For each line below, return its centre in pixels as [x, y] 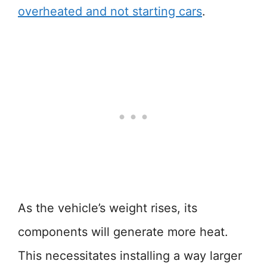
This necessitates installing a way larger [130, 256]
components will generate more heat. [123, 232]
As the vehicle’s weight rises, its [108, 208]
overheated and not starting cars [110, 11]
